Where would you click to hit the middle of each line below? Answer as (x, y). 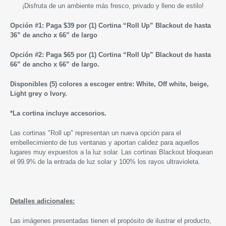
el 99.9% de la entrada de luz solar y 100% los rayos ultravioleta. (105, 161)
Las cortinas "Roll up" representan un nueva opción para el (96, 133)
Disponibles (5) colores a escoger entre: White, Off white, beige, (109, 84)
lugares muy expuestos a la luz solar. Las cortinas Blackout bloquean (111, 152)
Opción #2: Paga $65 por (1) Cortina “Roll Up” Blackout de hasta (110, 54)
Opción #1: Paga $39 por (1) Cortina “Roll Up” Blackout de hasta (110, 25)
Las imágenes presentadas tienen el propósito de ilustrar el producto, (111, 220)
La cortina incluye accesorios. (60, 113)
